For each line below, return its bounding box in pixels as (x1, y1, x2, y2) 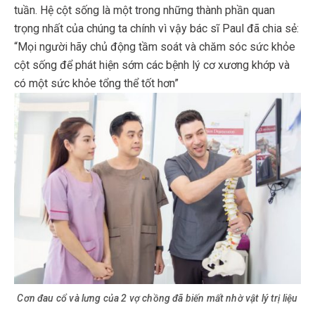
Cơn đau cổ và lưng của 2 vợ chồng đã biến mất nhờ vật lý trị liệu (17, 292, 298, 304)
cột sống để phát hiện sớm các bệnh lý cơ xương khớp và (14, 58, 290, 72)
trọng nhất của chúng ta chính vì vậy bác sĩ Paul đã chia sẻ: (14, 22, 299, 36)
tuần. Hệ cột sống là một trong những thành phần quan (14, 4, 275, 18)
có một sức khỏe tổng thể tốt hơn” (14, 77, 179, 91)
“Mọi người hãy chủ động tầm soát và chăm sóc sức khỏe (14, 40, 295, 54)
